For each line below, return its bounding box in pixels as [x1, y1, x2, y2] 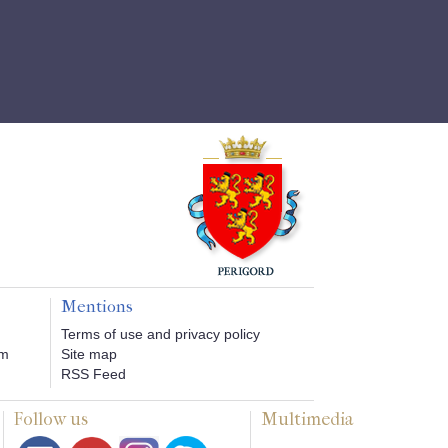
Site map [61, 346, 118, 362]
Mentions [61, 296, 134, 316]
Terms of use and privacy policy [61, 326, 261, 342]
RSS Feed [61, 366, 127, 382]
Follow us [14, 409, 89, 430]
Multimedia [260, 409, 353, 430]
